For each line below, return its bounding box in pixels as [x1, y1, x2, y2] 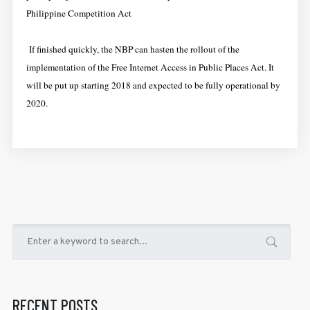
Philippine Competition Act [26, 6, 131, 19]
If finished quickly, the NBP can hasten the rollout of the [28, 42, 239, 55]
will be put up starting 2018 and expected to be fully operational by [26, 78, 280, 91]
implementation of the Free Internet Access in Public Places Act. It [26, 60, 274, 73]
